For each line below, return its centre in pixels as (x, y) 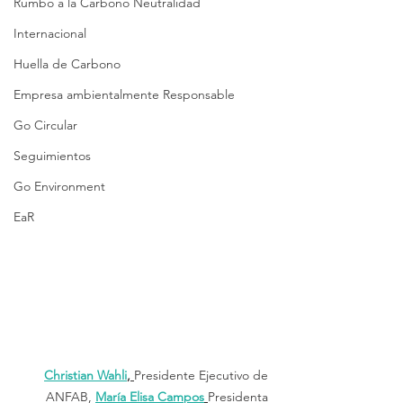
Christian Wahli (85, 375)
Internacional (50, 33)
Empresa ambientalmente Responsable (124, 94)
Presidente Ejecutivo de (203, 375)
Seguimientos (52, 156)
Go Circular (45, 125)
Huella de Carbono (67, 64)
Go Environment (59, 186)
